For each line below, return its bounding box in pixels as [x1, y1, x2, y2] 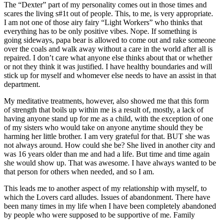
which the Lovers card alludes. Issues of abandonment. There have [4, 192, 210, 201]
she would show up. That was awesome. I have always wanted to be [4, 158, 216, 167]
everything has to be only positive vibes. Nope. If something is [4, 27, 197, 35]
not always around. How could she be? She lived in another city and [4, 140, 215, 149]
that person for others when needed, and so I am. [4, 167, 154, 176]
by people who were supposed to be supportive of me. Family [4, 210, 195, 219]
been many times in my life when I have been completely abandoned [4, 201, 216, 210]
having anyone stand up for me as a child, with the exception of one [4, 114, 213, 123]
